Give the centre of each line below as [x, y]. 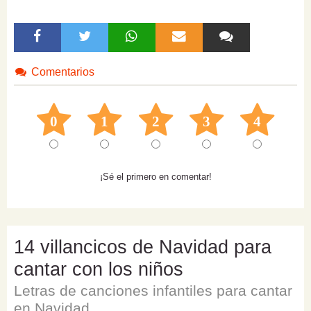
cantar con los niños [99, 270]
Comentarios [61, 72]
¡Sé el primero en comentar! [155, 177]
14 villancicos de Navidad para [143, 247]
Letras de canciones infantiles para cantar [153, 291]
